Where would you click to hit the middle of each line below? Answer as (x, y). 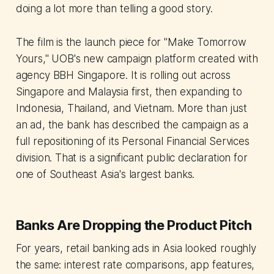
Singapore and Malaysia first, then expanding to (129, 92)
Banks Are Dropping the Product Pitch (134, 225)
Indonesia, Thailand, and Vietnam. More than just (131, 109)
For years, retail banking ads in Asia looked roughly (136, 249)
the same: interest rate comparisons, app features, (135, 265)
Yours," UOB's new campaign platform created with (137, 59)
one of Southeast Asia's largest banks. (105, 175)
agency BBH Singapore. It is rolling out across (123, 76)
